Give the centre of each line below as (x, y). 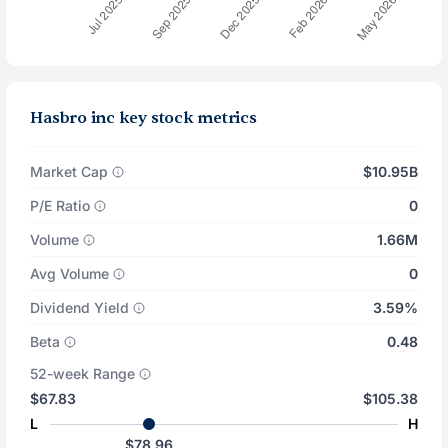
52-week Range (83, 373)
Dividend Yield (80, 307)
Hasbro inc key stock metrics (143, 118)
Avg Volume (70, 273)
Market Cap (69, 171)
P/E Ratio (60, 205)
